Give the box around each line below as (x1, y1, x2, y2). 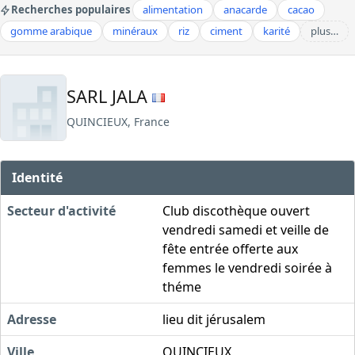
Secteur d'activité (7, 201, 116, 219)
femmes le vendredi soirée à (162, 258, 332, 277)
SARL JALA (67, 84, 152, 108)
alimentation (143, 2, 203, 17)
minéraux (113, 24, 158, 38)
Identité (12, 168, 63, 186)
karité (263, 24, 290, 38)
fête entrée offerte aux (162, 239, 298, 258)
